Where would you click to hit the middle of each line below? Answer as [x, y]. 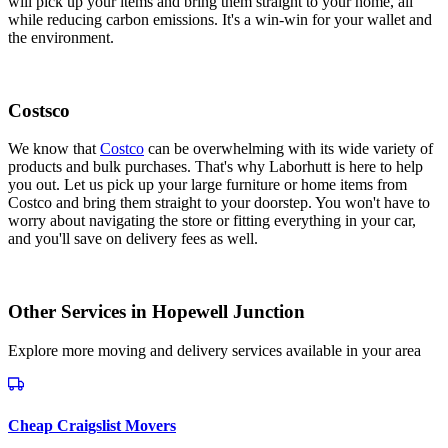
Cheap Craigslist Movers [92, 426]
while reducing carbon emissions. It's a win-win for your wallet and [220, 19]
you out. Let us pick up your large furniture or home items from [207, 185]
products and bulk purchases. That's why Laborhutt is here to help [215, 167]
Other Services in [80, 312]
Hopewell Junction [228, 312]
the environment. [61, 37]
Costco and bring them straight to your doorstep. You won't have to [219, 203]
